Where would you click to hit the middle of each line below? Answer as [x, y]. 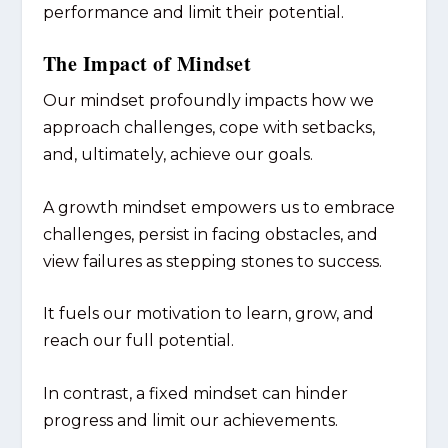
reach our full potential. [138, 341]
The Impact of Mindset [147, 64]
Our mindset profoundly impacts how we [208, 101]
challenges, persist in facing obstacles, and [210, 234]
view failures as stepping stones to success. [212, 261]
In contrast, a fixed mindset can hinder [195, 393]
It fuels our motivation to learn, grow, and [208, 314]
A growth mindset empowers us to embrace [218, 207]
